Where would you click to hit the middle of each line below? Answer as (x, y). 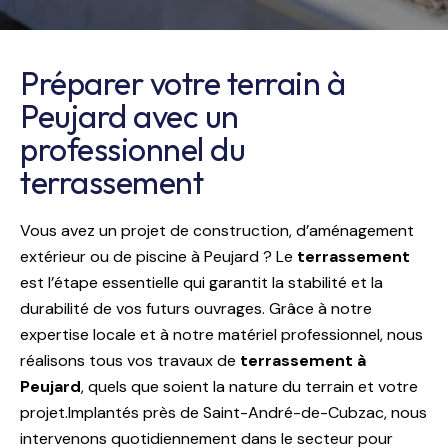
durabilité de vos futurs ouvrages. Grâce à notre (196, 309)
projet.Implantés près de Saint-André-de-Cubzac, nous (223, 413)
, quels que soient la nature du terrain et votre (249, 387)
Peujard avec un (129, 116)
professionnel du (132, 149)
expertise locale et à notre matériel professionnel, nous (221, 335)
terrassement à (303, 361)
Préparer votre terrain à (182, 83)
